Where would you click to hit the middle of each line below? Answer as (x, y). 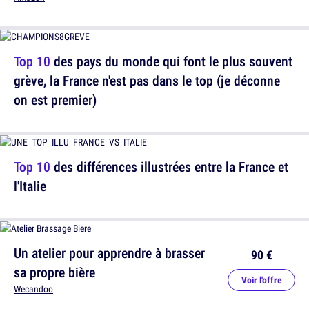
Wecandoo (33, 289)
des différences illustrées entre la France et (169, 167)
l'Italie (30, 186)
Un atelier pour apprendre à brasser (109, 253)
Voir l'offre (261, 280)
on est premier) (55, 100)
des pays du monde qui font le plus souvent (171, 61)
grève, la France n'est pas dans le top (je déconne (147, 81)
